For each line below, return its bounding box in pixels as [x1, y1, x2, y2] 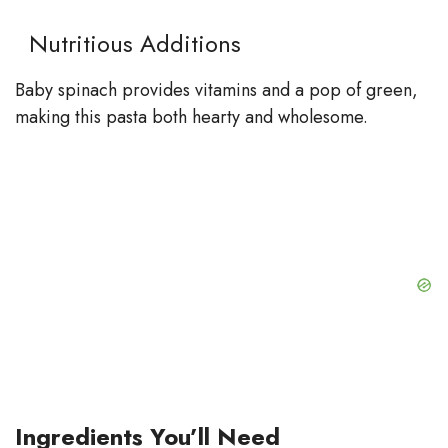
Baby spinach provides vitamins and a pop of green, [15, 76, 418, 103]
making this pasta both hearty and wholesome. [15, 103, 368, 130]
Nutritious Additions [15, 25, 241, 61]
